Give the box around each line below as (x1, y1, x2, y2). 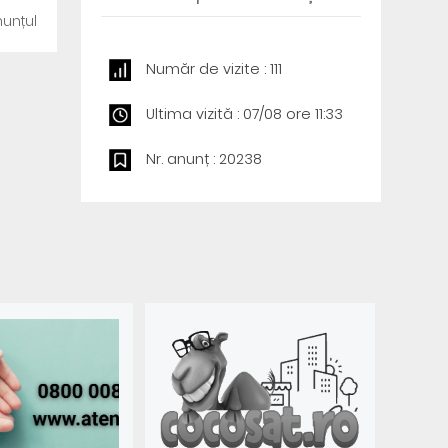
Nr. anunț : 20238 (145, 149, 262, 169)
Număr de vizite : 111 (145, 59, 282, 79)
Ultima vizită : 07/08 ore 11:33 (145, 104, 343, 124)
